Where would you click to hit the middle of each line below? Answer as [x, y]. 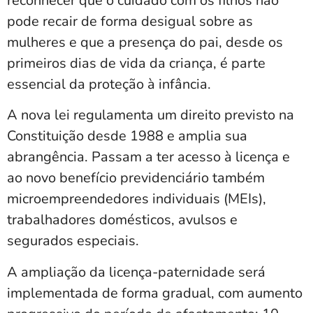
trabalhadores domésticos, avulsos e [122, 220]
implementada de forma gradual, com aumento [155, 293]
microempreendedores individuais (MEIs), [137, 199]
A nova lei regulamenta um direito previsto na [151, 115]
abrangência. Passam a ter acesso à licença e [148, 157]
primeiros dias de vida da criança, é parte [136, 64]
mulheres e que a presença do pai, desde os [145, 43]
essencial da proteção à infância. [109, 85]
